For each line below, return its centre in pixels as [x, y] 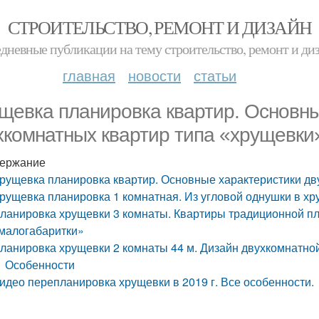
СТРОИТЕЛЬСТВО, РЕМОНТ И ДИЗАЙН [159, 27]
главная [89, 75]
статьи [215, 75]
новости [155, 75]
